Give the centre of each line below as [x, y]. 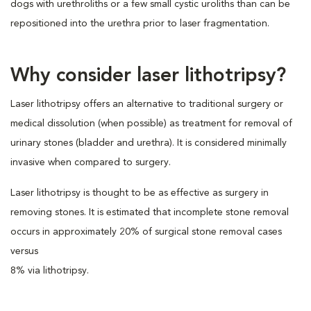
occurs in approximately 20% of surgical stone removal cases [146, 232]
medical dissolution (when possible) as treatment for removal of [151, 124]
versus [24, 251]
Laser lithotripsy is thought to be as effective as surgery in [140, 193]
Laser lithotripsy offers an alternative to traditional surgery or [147, 104]
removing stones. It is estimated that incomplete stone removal [150, 212]
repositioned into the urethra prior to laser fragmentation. [140, 24]
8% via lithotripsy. [50, 271]
